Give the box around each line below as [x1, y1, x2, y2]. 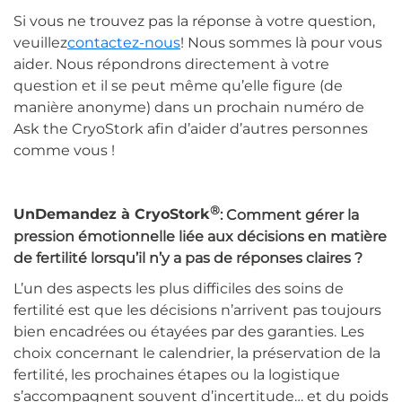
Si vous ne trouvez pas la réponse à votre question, [13, 13, 375, 31]
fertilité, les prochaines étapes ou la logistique [13, 365, 340, 383]
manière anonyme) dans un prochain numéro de [13, 99, 364, 117]
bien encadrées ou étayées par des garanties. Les [13, 322, 364, 340]
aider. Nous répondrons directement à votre [13, 56, 329, 74]
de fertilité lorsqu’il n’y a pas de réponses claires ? [13, 249, 363, 267]
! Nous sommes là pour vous [180, 34, 382, 52]
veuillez [13, 34, 67, 52]
